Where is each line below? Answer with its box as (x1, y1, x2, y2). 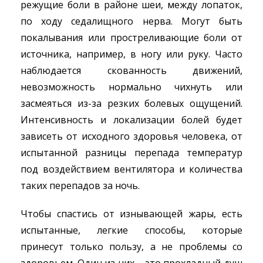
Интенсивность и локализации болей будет (21, 113, 242, 126)
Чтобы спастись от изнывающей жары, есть (21, 207, 242, 220)
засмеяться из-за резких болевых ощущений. (21, 97, 242, 110)
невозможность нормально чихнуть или (21, 80, 242, 93)
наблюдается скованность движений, (21, 64, 242, 77)
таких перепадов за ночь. (21, 179, 140, 192)
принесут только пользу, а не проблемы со (21, 240, 242, 253)
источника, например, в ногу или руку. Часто (21, 48, 242, 60)
